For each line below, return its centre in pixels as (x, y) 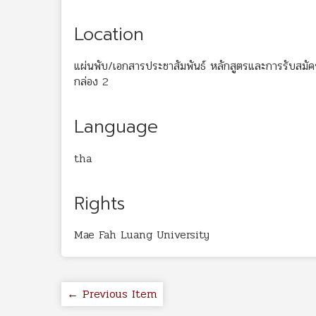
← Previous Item (112, 294)
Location (109, 35)
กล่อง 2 (91, 81)
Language (116, 127)
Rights (99, 203)
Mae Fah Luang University (142, 235)
